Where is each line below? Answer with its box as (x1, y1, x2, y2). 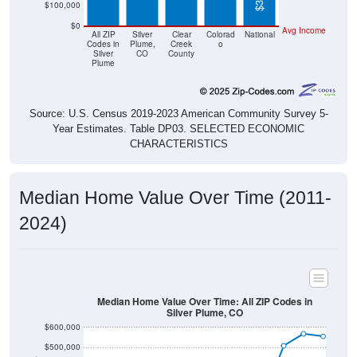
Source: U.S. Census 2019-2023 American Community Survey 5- (29, 90, 328, 103)
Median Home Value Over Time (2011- (19, 170, 331, 191)
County (168, 30, 194, 41)
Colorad (206, 11, 235, 22)
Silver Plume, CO (167, 288, 243, 303)
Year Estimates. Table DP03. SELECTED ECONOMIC (53, 105, 304, 118)
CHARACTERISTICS (129, 120, 228, 133)
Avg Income (282, 7, 326, 18)
